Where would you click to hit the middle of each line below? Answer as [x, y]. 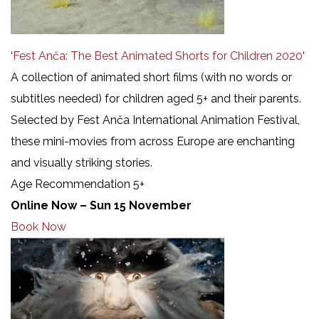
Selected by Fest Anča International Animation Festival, [155, 120]
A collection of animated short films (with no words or [151, 77]
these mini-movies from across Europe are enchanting [153, 141]
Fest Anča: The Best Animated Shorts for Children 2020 [158, 56]
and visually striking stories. [82, 162]
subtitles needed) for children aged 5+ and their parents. [156, 98]
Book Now [38, 226]
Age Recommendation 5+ [78, 184]
